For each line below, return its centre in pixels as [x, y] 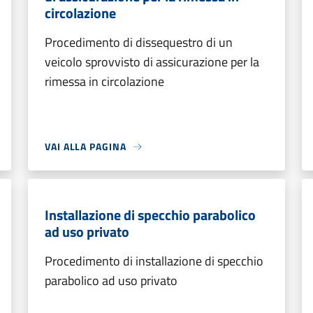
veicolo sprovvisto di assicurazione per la [152, 62]
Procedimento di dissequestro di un [139, 42]
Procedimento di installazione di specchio [154, 261]
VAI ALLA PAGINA [86, 146]
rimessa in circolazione [104, 81]
